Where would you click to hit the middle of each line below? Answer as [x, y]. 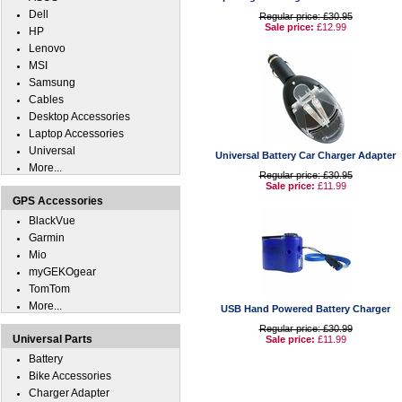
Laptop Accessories [76, 134]
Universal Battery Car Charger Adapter [306, 155]
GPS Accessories [58, 201]
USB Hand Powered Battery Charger [306, 309]
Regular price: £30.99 [306, 328]
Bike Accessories [70, 376]
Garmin [47, 238]
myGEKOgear [62, 272]
